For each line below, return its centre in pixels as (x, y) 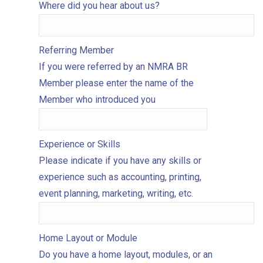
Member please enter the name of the (116, 83)
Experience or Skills (80, 144)
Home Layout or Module (88, 238)
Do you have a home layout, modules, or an (126, 254)
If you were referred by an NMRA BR (113, 67)
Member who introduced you (97, 100)
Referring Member (76, 50)
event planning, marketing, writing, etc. (116, 193)
